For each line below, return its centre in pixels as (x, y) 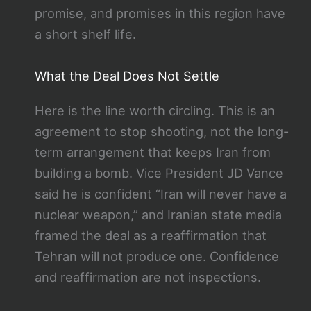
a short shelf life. (85, 34)
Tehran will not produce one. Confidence (157, 256)
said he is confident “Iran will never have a (160, 193)
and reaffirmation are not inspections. (148, 277)
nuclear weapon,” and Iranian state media (158, 214)
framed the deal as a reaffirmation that (150, 235)
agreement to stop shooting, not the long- (161, 131)
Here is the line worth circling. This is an (154, 110)
